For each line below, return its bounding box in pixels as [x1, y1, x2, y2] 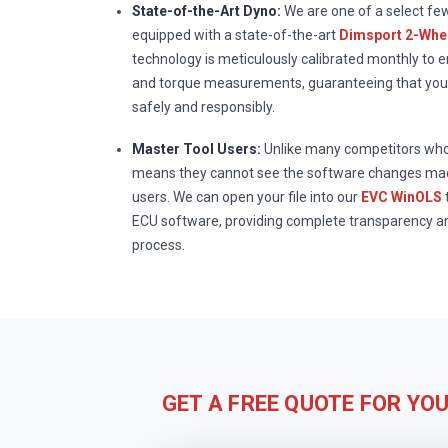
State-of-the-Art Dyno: [132, 2, 281, 19]
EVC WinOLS [361, 188, 442, 205]
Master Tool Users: [132, 140, 261, 157]
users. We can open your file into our [132, 188, 361, 205]
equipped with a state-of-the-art [132, 26, 339, 43]
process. [132, 236, 185, 253]
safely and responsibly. [132, 98, 275, 115]
